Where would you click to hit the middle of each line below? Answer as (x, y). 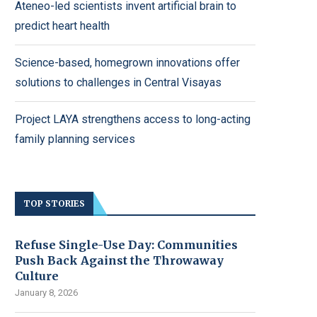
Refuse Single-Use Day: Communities (126, 245)
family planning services (75, 139)
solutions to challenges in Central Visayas (118, 82)
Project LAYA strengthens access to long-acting (133, 119)
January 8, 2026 (46, 293)
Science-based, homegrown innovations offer (127, 63)
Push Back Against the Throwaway (119, 260)
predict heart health (62, 26)
